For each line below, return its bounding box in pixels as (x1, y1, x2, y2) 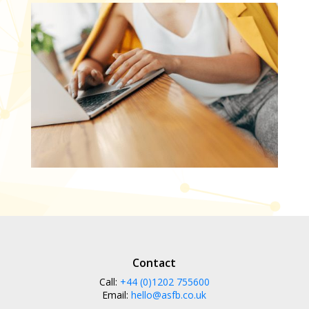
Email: (102, 288, 132, 301)
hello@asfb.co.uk (131, 288, 207, 301)
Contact (132, 255, 177, 270)
